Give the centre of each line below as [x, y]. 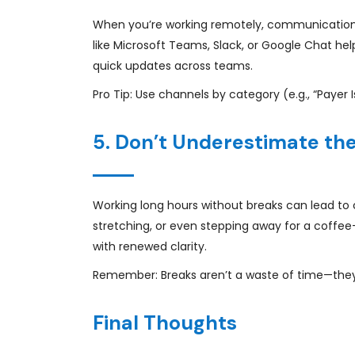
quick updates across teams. [173, 66]
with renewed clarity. [150, 246]
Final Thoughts [165, 323]
